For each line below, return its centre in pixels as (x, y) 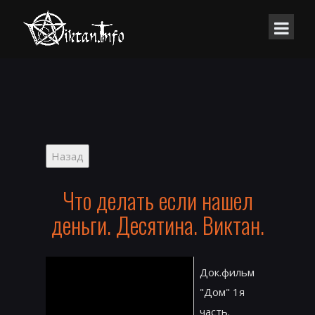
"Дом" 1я (222, 292)
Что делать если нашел (157, 200)
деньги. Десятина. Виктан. (157, 225)
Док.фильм (227, 272)
